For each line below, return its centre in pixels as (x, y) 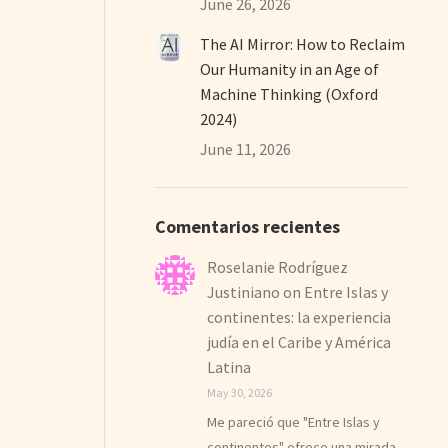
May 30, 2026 (240, 392)
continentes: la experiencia (299, 316)
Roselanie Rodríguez (278, 266)
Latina (229, 366)
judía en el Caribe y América (299, 341)
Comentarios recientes (248, 226)
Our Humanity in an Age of (290, 68)
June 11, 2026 (246, 148)
